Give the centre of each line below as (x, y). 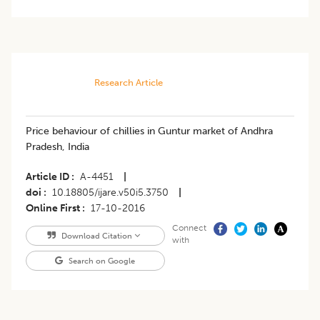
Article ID (47, 177)
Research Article (128, 83)
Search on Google (101, 261)
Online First (53, 209)
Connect (189, 228)
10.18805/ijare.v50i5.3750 (110, 193)
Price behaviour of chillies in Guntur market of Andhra (149, 131)
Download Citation (96, 236)
